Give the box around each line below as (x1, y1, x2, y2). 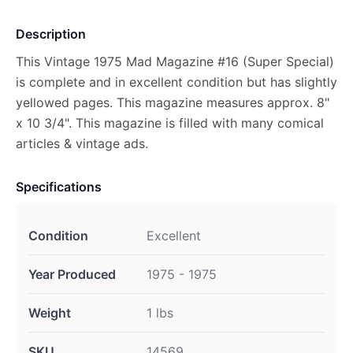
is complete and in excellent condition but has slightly (16, 74, 337, 90)
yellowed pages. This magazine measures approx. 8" (16, 95, 329, 110)
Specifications (16, 179, 102, 195)
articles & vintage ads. (16, 136, 148, 151)
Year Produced (28, 266, 116, 282)
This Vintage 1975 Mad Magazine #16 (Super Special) (16, 54, 334, 69)
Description (16, 26, 86, 42)
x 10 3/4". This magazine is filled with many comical (16, 115, 324, 131)
